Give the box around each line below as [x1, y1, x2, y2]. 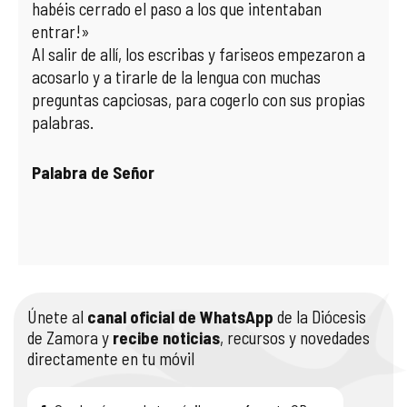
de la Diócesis [273, 306, 366, 327]
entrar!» [32, 21, 90, 42]
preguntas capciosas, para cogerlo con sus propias [32, 89, 365, 110]
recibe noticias [113, 327, 220, 348]
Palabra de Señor [32, 162, 154, 183]
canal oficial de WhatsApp [87, 306, 273, 327]
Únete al [27, 306, 87, 327]
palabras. [32, 112, 94, 133]
